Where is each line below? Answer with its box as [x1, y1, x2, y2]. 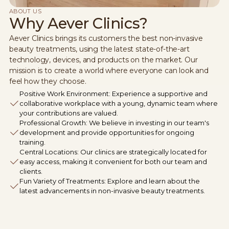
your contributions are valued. [19, 108, 118, 117]
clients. [19, 167, 42, 175]
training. [19, 138, 45, 146]
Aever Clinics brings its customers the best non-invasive [9, 33, 203, 43]
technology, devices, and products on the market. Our [9, 55, 198, 64]
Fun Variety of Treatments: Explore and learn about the [19, 176, 200, 185]
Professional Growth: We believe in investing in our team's [19, 118, 209, 127]
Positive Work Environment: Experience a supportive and [19, 89, 208, 98]
